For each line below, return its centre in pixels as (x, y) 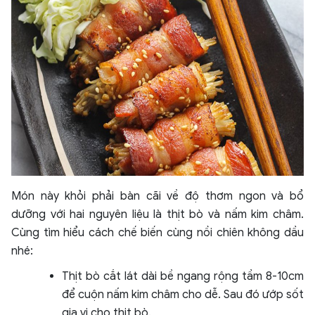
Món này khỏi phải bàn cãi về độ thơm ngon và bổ (157, 197)
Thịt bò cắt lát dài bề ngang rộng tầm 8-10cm (183, 277)
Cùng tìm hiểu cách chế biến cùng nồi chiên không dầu (157, 233)
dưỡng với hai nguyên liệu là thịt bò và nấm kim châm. (157, 215)
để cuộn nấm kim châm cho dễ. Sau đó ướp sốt (183, 295)
